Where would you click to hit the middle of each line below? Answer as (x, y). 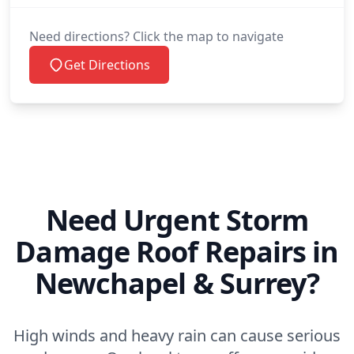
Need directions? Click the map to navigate (156, 36)
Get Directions (107, 64)
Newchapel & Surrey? (177, 283)
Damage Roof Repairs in (177, 251)
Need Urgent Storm (177, 220)
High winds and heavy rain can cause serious (177, 335)
